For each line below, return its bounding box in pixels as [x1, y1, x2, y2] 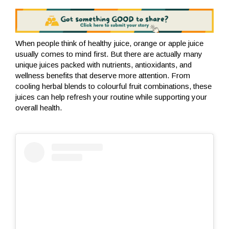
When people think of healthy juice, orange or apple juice [15, 38, 203, 48]
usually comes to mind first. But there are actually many [15, 49, 202, 58]
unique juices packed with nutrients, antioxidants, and [15, 60, 192, 69]
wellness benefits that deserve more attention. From [15, 71, 190, 80]
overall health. [15, 103, 62, 112]
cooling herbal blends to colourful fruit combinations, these [15, 81, 212, 90]
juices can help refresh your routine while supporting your [15, 92, 207, 101]
